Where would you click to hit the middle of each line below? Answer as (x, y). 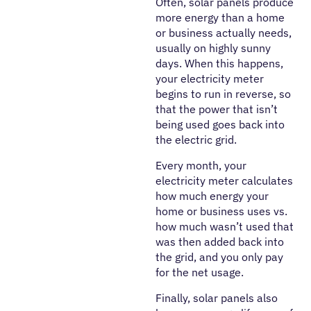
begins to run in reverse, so (223, 94)
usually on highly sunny (213, 48)
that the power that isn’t (217, 109)
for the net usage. (201, 272)
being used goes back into (220, 125)
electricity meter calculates (224, 181)
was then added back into (220, 242)
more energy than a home (220, 18)
